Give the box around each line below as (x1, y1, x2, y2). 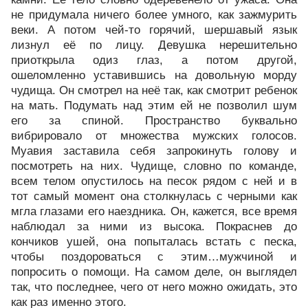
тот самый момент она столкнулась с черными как (11, 190, 297, 203)
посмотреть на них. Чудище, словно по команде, (11, 159, 297, 173)
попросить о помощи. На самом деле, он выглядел (11, 265, 297, 278)
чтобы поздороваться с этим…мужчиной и (11, 250, 297, 263)
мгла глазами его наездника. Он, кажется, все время (11, 205, 297, 218)
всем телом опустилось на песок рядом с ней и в (11, 175, 297, 188)
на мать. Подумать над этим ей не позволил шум (11, 99, 297, 112)
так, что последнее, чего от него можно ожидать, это (11, 280, 297, 294)
